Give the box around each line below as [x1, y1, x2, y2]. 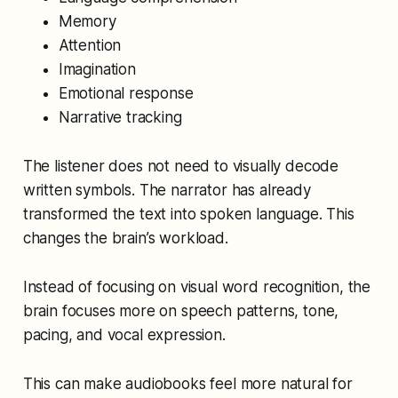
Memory [58, 12, 116, 30]
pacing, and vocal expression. [22, 325, 226, 344]
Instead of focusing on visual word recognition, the [22, 277, 371, 296]
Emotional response [58, 84, 194, 102]
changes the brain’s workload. [22, 228, 228, 247]
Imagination [58, 60, 136, 78]
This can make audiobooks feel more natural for [22, 374, 353, 393]
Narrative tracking [58, 107, 182, 126]
